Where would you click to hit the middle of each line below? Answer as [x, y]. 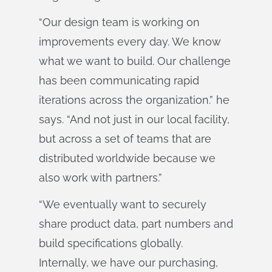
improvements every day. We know [130, 42]
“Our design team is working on [119, 22]
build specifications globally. [111, 243]
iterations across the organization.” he [134, 100]
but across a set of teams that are [125, 139]
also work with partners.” [100, 178]
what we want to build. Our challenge [135, 61]
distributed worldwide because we [127, 158]
